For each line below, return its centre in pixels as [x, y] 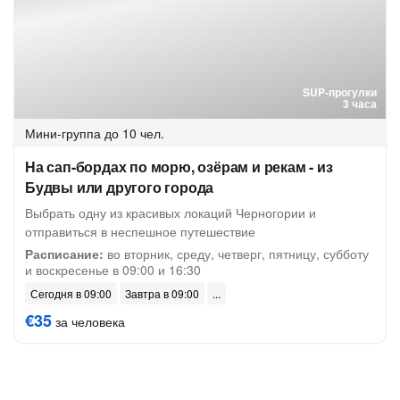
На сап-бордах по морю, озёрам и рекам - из [179, 167]
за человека [88, 321]
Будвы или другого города [120, 187]
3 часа [360, 104]
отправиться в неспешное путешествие [140, 231]
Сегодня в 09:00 [71, 293]
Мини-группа [63, 133]
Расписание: [64, 254]
